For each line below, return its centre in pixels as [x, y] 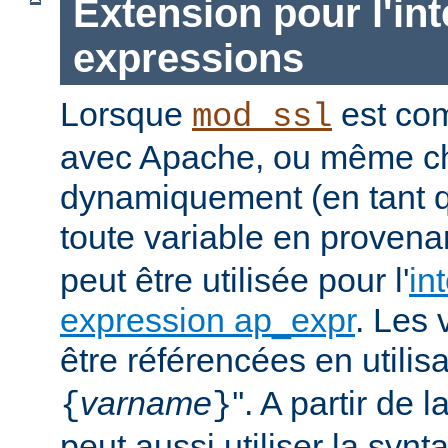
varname [146, 403]
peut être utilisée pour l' [234, 280]
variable [204, 237]
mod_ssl [262, 117]
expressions [188, 58]
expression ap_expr [207, 320]
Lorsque [126, 114]
